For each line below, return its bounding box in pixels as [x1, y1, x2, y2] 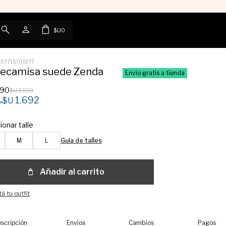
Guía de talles [61, 137, 102, 144]
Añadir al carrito [40, 167, 105, 177]
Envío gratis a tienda [125, 69, 185, 77]
